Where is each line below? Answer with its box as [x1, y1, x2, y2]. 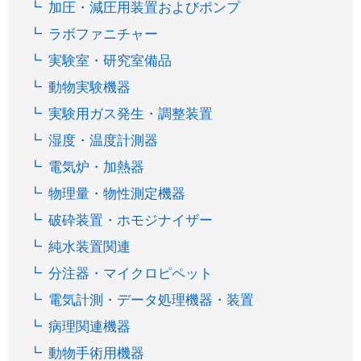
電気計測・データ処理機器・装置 [48, 292, 255, 308]
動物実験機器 [48, 79, 131, 95]
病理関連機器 [48, 318, 131, 334]
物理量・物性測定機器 [48, 185, 186, 201]
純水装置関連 [48, 239, 131, 255]
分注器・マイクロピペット [48, 265, 214, 281]
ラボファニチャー [48, 26, 159, 42]
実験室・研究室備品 [48, 52, 172, 68]
